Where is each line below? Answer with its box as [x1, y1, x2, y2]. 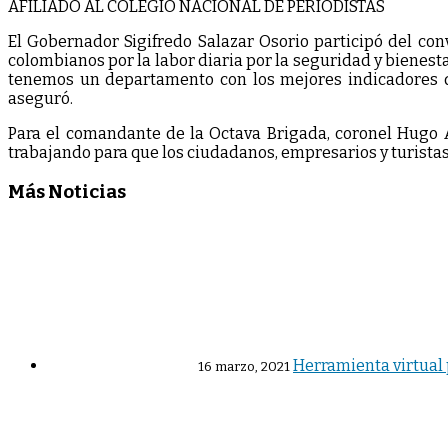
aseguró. [8, 88, 73, 108]
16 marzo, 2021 [198, 359, 290, 376]
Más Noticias [8, 180, 126, 203]
